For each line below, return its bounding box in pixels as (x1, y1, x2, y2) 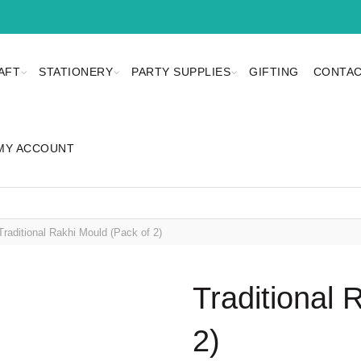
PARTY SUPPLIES (131, 65, 231, 78)
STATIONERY (39, 65, 114, 78)
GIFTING (249, 65, 299, 78)
